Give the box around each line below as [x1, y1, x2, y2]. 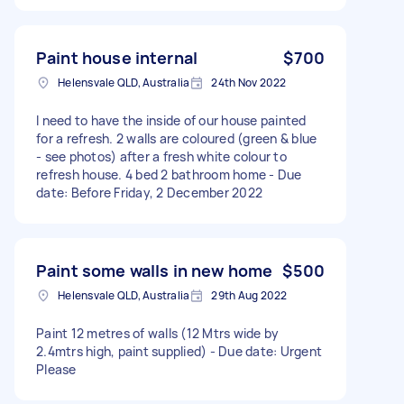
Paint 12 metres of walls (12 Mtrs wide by [36, 324, 280, 342]
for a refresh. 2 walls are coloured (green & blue [36, 129, 317, 147]
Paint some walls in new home [36, 259, 273, 281]
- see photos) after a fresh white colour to [36, 147, 287, 165]
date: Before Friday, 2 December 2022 [36, 183, 262, 201]
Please [36, 360, 77, 378]
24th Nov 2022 [211, 74, 287, 90]
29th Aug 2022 [211, 287, 288, 303]
